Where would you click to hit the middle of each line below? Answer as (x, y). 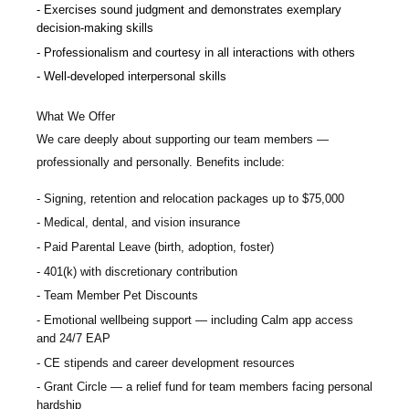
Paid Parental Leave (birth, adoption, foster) (159, 247)
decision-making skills (95, 28)
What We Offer (76, 116)
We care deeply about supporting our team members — (183, 139)
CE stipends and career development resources (169, 362)
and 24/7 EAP (73, 339)
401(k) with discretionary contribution (141, 271)
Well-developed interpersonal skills (135, 77)
